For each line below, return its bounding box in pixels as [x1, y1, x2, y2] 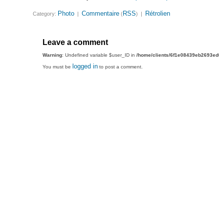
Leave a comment [43, 38, 109, 47]
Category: [33, 11, 58, 17]
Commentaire [82, 10, 120, 18]
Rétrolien [145, 10, 171, 18]
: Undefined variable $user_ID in [62, 52, 137, 58]
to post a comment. [98, 64, 143, 70]
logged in [72, 63, 98, 70]
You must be [43, 64, 73, 70]
